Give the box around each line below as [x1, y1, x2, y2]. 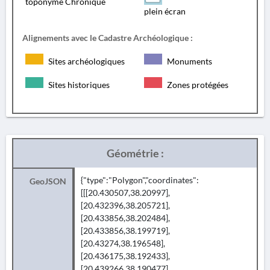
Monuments [165, 56, 212, 66]
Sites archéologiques [46, 56, 125, 66]
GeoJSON [30, 176, 66, 186]
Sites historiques [46, 80, 110, 90]
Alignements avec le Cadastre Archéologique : [22, 33, 193, 43]
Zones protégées [165, 80, 228, 90]
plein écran [144, 6, 186, 16]
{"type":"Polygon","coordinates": [81, 175, 199, 185]
